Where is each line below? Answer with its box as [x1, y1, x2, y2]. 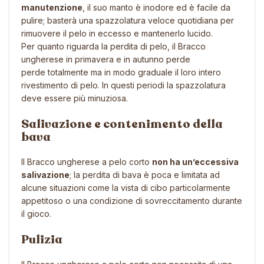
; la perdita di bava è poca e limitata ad [70, 169, 220, 180]
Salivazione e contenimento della [21, 115, 223, 132]
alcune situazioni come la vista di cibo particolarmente [21, 182, 230, 193]
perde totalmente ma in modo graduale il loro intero [21, 67, 221, 77]
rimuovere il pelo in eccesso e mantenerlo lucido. [21, 28, 213, 38]
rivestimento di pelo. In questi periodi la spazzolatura [21, 80, 226, 90]
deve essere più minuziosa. [21, 93, 128, 103]
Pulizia [21, 231, 62, 247]
